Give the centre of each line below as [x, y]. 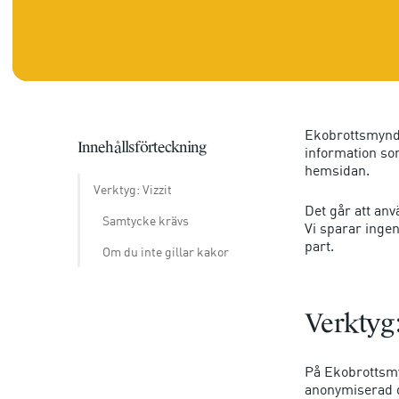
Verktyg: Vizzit [132, 189]
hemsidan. [337, 170]
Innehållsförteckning [142, 147]
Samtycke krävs [145, 220]
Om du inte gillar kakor [165, 251]
